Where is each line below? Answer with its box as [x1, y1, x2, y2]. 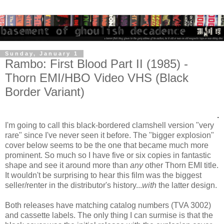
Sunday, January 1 [5, 50, 78, 57]
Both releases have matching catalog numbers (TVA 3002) [5, 201, 211, 210]
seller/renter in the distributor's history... [5, 181, 142, 190]
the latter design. [156, 181, 217, 190]
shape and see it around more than [5, 161, 130, 170]
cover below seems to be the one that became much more [5, 141, 208, 150]
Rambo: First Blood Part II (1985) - [5, 56, 188, 70]
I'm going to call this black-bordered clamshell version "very [5, 121, 214, 130]
